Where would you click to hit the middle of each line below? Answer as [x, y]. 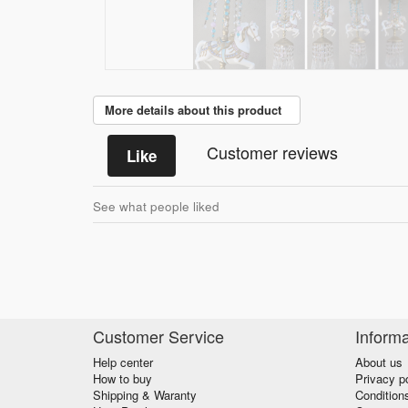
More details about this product [197, 110]
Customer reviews [272, 152]
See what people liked [156, 206]
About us [378, 362]
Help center [123, 362]
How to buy [122, 379]
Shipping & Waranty [145, 395]
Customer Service [158, 337]
